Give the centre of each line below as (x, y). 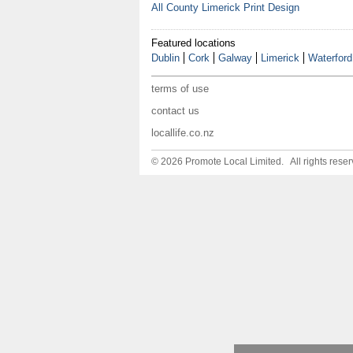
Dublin (165, 58)
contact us (175, 111)
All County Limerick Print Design (225, 7)
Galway (235, 58)
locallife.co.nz (182, 133)
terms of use (180, 89)
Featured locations (193, 43)
